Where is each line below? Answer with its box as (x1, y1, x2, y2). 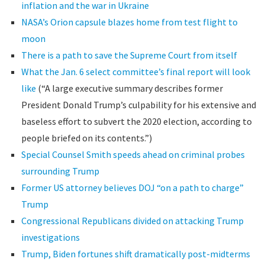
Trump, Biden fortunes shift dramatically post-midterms (21, 248, 250, 260)
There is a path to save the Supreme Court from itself (21, 49, 237, 61)
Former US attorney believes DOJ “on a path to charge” (21, 182, 244, 193)
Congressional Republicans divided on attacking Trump (21, 215, 244, 227)
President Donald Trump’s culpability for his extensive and (21, 99, 256, 111)
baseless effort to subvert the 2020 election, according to (21, 115, 252, 127)
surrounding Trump (21, 165, 99, 177)
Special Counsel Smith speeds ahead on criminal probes (21, 148, 245, 160)
